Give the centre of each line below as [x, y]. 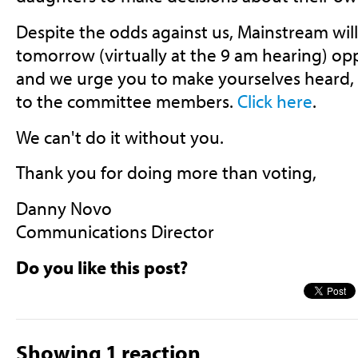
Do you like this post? [101, 267]
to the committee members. [126, 101]
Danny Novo [64, 209]
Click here [274, 101]
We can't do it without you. [119, 137]
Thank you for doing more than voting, [166, 173]
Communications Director [115, 232]
